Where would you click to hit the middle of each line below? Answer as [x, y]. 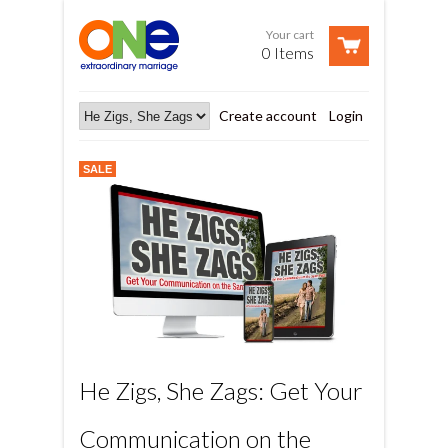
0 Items [288, 52]
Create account [268, 115]
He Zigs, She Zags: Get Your [221, 390]
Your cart [290, 34]
